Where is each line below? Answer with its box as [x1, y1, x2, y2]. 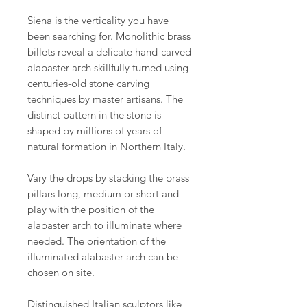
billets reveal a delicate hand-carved [27, 45, 191, 58]
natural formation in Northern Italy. [27, 140, 186, 153]
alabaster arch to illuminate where [27, 219, 182, 232]
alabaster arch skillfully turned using [27, 61, 188, 74]
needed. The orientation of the [27, 234, 166, 247]
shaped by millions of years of [27, 124, 162, 137]
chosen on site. [27, 266, 95, 279]
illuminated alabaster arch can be [27, 250, 178, 263]
